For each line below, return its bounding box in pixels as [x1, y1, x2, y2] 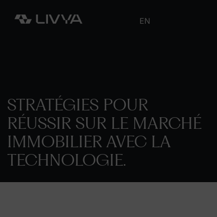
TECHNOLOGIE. [7, 153, 126, 169]
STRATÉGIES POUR [7, 98, 148, 113]
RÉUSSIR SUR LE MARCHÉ [7, 116, 201, 132]
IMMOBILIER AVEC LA [7, 135, 171, 150]
